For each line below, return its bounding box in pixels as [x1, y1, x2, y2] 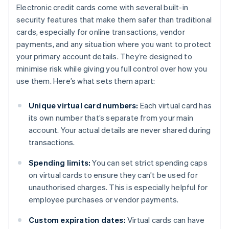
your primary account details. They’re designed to [16, 51, 192, 62]
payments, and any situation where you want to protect [16, 39, 212, 50]
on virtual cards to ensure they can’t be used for [29, 170, 198, 180]
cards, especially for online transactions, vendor [16, 27, 185, 37]
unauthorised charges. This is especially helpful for [29, 182, 208, 193]
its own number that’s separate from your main [29, 112, 194, 123]
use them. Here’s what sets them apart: [16, 76, 155, 86]
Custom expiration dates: [29, 215, 126, 225]
